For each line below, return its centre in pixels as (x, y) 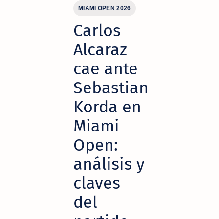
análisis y (109, 164)
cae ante (106, 68)
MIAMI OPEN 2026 (105, 8)
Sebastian (111, 88)
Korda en (107, 107)
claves (97, 183)
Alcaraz (100, 49)
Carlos (97, 30)
